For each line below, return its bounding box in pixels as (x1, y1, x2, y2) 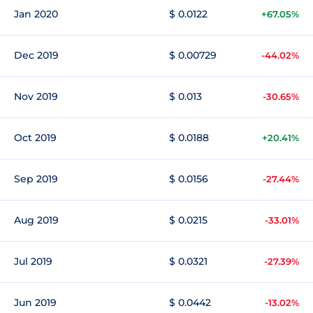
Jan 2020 (14, 8, 58, 20)
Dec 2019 (14, 49, 59, 61)
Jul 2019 (14, 255, 52, 268)
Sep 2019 (14, 173, 58, 185)
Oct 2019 (14, 131, 57, 144)
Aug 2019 (14, 214, 59, 226)
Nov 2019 (14, 90, 58, 103)
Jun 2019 (14, 296, 57, 309)
